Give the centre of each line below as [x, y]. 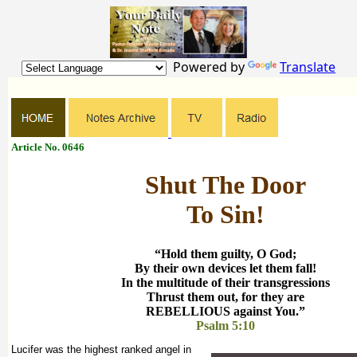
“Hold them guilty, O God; [226, 253]
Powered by [207, 67]
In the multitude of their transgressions [226, 282]
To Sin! [226, 215]
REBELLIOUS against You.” [226, 311]
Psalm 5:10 [226, 325]
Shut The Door [226, 185]
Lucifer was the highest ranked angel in [101, 349]
